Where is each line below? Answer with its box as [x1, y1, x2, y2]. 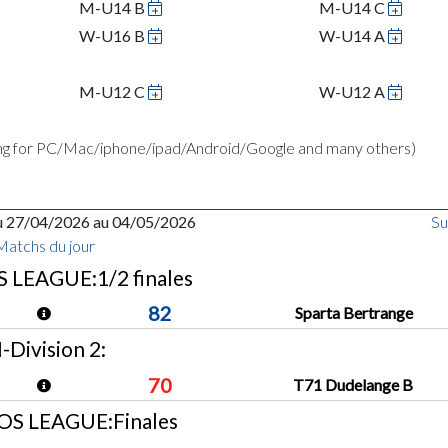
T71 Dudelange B [293, 374, 414, 394]
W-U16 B [79, 26, 145, 45]
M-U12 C [79, 82, 145, 101]
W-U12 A [319, 82, 385, 101]
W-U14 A [319, 26, 385, 45]
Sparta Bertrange [295, 303, 414, 323]
